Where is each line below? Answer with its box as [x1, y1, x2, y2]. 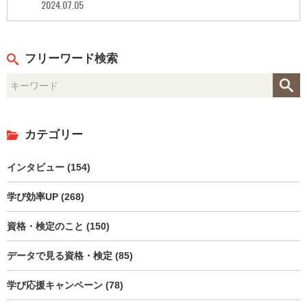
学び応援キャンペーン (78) [7, 279, 123, 291]
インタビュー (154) [7, 161, 90, 173]
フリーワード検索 [24, 52, 118, 66]
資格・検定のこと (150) [7, 220, 110, 232]
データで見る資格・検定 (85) [7, 249, 133, 261]
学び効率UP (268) [7, 191, 84, 202]
